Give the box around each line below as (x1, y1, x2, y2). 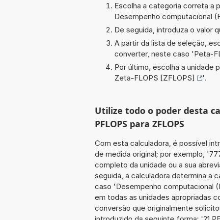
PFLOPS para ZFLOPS (95, 117, 184, 130)
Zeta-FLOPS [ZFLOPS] (114, 73, 195, 82)
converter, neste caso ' (114, 49, 194, 58)
